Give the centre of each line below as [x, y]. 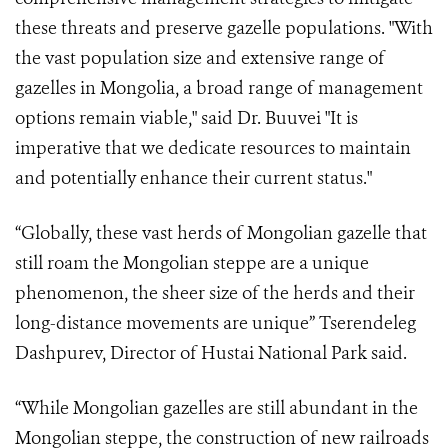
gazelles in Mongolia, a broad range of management [219, 88]
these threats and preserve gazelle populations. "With [224, 28]
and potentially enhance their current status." [193, 178]
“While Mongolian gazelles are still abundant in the [216, 408]
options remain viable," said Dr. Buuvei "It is [186, 118]
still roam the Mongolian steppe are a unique [192, 263]
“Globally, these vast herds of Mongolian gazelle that [221, 233]
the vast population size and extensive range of [200, 58]
